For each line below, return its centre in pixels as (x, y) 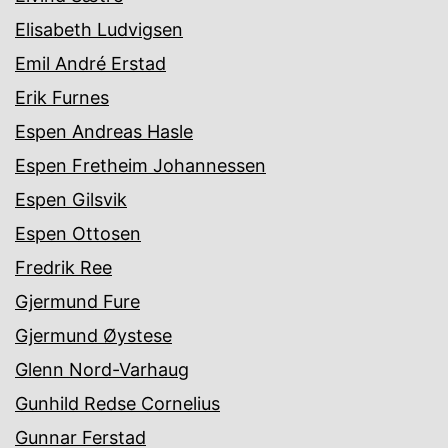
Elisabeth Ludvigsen (99, 30)
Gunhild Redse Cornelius (117, 404)
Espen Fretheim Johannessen (140, 166)
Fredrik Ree (63, 268)
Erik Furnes (62, 98)
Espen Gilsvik (71, 200)
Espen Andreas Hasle (104, 132)
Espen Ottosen (78, 234)
